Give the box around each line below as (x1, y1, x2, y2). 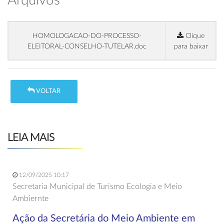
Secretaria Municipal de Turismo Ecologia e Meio (12, 182, 182, 190)
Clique (183, 32, 204, 39)
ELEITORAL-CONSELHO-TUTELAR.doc (27, 42, 146, 50)
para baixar (173, 42, 208, 50)
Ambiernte (12, 194, 48, 202)
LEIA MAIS (7, 131, 54, 143)
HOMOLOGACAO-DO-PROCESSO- (32, 32, 141, 39)
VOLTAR (34, 88, 61, 95)
